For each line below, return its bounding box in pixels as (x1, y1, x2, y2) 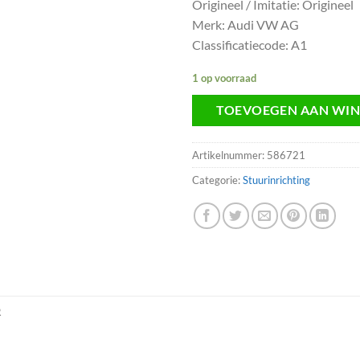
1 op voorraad (192, 71, 256, 84)
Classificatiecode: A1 (192, 37, 307, 53)
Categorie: (192, 174, 243, 187)
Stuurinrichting (243, 174, 310, 187)
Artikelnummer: (192, 149, 267, 162)
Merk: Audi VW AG (192, 17, 299, 33)
